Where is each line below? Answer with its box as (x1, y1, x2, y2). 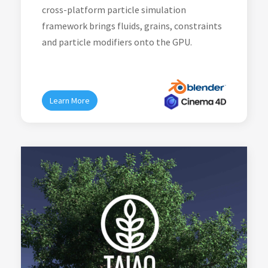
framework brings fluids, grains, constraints (42, 20, 222, 32)
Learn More (50, 95, 90, 106)
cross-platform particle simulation (42, 4, 186, 16)
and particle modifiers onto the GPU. (42, 36, 192, 48)
